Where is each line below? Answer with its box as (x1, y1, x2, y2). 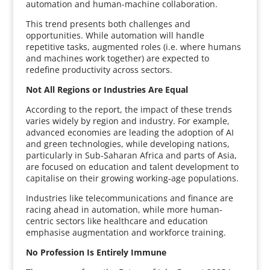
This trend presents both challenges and (25, 18, 190, 30)
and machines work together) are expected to (25, 52, 209, 64)
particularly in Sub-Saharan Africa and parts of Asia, (25, 149, 237, 161)
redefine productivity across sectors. (25, 64, 172, 75)
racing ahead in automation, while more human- (25, 204, 222, 215)
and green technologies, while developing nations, (25, 138, 230, 149)
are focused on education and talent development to (25, 161, 239, 172)
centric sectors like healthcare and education (25, 215, 208, 227)
